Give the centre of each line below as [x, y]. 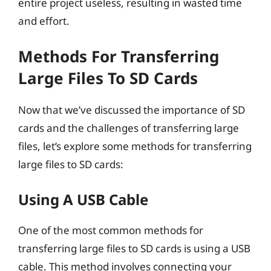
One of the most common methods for [111, 230]
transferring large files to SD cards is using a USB [134, 248]
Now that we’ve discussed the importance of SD [132, 110]
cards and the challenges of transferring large [129, 128]
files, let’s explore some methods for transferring [135, 146]
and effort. [44, 21]
